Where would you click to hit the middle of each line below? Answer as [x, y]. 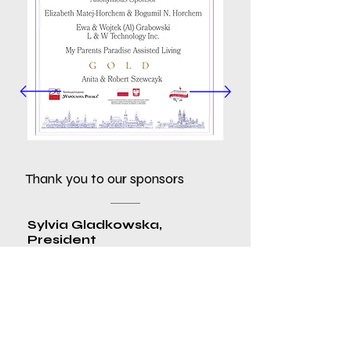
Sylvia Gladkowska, [95, 224]
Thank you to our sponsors [105, 179]
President [62, 239]
